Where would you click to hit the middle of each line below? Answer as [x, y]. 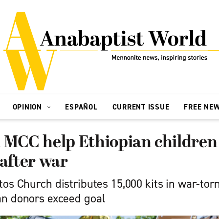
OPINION [28, 107]
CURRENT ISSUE [141, 107]
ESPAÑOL [81, 107]
